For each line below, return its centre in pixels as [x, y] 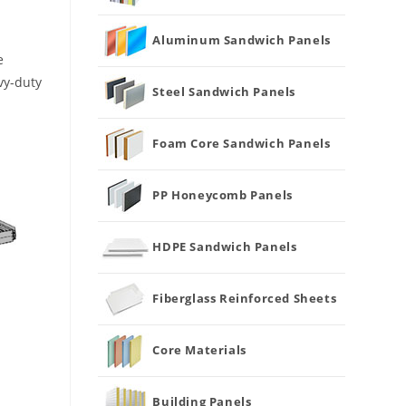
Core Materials [199, 349]
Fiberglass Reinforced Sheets [245, 298]
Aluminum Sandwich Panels [242, 39]
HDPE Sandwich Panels [225, 246]
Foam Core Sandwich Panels [242, 143]
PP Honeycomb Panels [222, 194]
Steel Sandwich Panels [224, 91]
